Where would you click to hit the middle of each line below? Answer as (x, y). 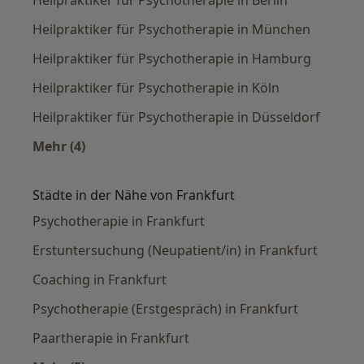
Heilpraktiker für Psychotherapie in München (171, 29)
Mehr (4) (59, 146)
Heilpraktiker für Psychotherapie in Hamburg (172, 58)
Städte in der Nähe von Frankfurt (134, 195)
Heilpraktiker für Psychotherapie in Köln (156, 87)
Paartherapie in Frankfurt (111, 338)
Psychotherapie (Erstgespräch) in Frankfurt (165, 308)
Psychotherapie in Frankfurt (119, 221)
